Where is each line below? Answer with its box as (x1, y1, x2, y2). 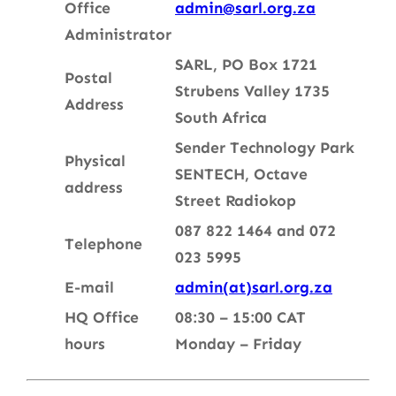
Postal (65, 68, 112, 88)
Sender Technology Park (175, 138, 354, 158)
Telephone (65, 234, 142, 255)
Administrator (65, 25, 171, 45)
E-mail (65, 278, 114, 298)
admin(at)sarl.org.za (175, 278, 332, 298)
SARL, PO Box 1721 (175, 55, 317, 75)
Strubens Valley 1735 (175, 81, 330, 102)
